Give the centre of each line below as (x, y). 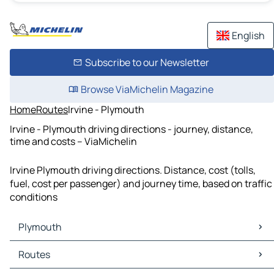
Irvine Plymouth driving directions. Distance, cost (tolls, (133, 170)
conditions (34, 197)
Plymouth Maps (47, 248)
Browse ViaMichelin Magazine (147, 89)
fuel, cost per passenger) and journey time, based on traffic (141, 184)
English (248, 35)
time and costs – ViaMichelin (73, 141)
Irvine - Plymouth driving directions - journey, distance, (131, 129)
